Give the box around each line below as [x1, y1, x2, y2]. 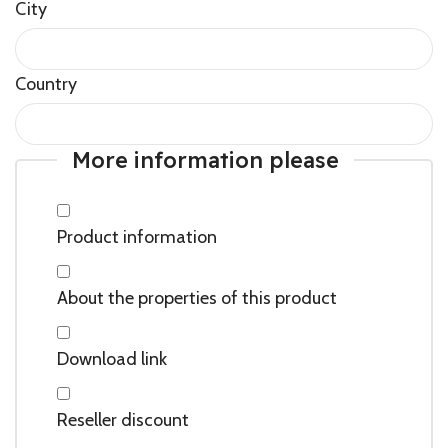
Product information [57, 226, 217, 248]
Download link [57, 348, 167, 370]
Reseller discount [57, 409, 189, 431]
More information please [72, 146, 339, 174]
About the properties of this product [57, 287, 337, 309]
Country [15, 73, 77, 95]
